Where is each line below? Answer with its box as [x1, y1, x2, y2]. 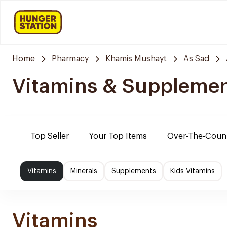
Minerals [70, 168, 97, 175]
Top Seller [30, 132, 69, 140]
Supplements [111, 168, 156, 175]
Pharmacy [52, 55, 89, 63]
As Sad [183, 55, 209, 63]
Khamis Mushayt [105, 55, 167, 63]
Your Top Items [89, 132, 147, 140]
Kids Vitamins [170, 168, 215, 175]
